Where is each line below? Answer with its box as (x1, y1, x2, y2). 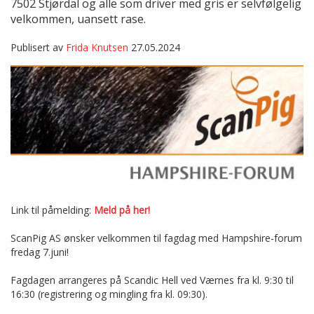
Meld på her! (94, 203, 150, 217)
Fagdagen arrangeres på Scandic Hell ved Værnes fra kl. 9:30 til (11, 273, 294, 287)
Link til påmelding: (11, 203, 94, 217)
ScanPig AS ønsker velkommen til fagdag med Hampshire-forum (11, 231, 302, 245)
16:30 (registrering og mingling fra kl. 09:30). (11, 287, 207, 301)
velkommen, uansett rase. (11, 11, 146, 27)
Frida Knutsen (66, 41, 128, 54)
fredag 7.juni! (11, 245, 69, 259)
